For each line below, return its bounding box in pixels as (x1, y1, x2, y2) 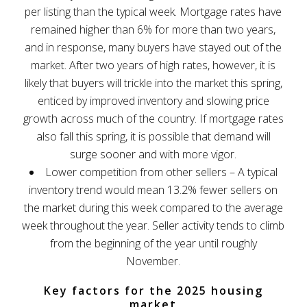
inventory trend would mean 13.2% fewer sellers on (29, 182, 278, 197)
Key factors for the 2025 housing (43, 282, 263, 298)
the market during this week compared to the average (23, 199, 283, 215)
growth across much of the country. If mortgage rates (23, 110, 284, 126)
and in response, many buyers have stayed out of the (25, 39, 282, 55)
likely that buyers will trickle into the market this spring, (24, 75, 282, 90)
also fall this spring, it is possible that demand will (36, 128, 271, 144)
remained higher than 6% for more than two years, (31, 21, 276, 37)
